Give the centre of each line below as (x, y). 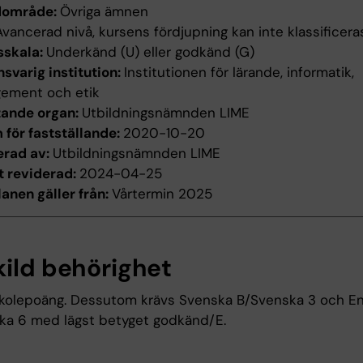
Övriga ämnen (104, 12)
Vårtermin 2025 (162, 194)
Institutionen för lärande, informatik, (239, 73)
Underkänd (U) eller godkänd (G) (150, 52)
